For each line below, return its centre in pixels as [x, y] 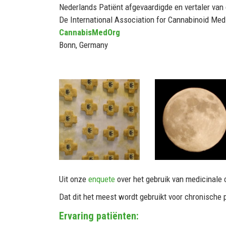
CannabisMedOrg [90, 33]
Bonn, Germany [83, 45]
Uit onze [74, 179]
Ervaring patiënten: [99, 216]
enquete [103, 179]
